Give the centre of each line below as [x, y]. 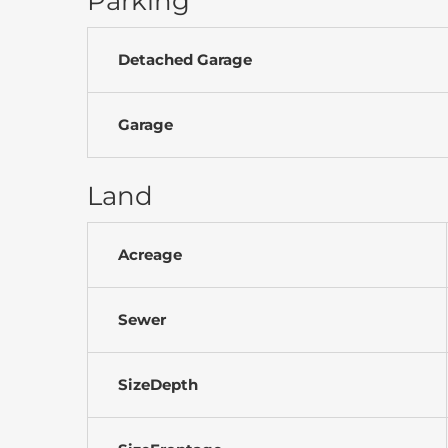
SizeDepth [158, 384]
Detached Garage [185, 59]
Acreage [150, 254]
